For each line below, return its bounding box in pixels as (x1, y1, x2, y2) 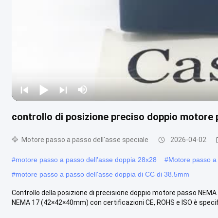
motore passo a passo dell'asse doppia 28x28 (16, 155, 157, 163)
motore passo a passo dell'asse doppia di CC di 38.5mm (16, 170, 189, 178)
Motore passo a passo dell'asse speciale (21, 135, 148, 144)
